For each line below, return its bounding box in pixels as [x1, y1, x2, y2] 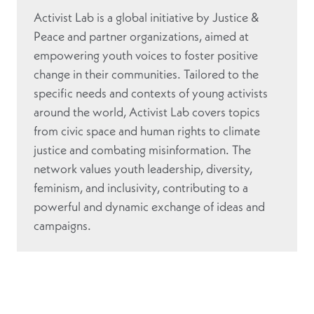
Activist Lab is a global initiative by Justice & [34, 9, 259, 26]
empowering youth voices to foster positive [34, 47, 258, 64]
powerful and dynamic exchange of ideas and [34, 198, 265, 215]
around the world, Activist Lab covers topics [34, 104, 260, 121]
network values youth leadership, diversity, [34, 161, 252, 177]
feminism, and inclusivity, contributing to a [34, 179, 248, 196]
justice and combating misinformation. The [34, 142, 251, 158]
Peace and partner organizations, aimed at [34, 28, 249, 45]
